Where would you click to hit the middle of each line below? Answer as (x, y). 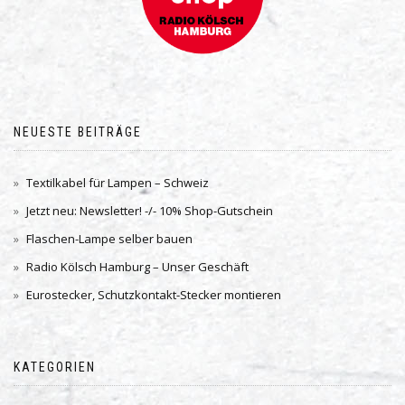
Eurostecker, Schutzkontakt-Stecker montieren (154, 295)
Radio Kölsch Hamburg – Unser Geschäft (137, 267)
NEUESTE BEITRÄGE (78, 132)
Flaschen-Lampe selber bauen (109, 239)
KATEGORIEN (55, 367)
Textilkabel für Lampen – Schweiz (118, 183)
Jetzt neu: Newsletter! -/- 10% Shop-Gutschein (150, 211)
